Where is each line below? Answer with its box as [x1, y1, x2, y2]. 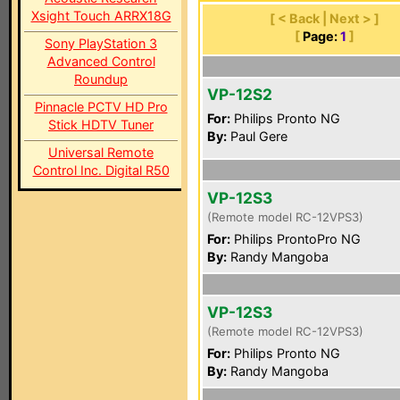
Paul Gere [227, 129, 287, 144]
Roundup [74, 71, 128, 87]
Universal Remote [48, 145, 154, 160]
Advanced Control [46, 54, 155, 69]
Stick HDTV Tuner [48, 117, 154, 132]
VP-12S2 [207, 85, 272, 104]
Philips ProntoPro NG [230, 231, 361, 246]
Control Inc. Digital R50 [32, 162, 170, 178]
